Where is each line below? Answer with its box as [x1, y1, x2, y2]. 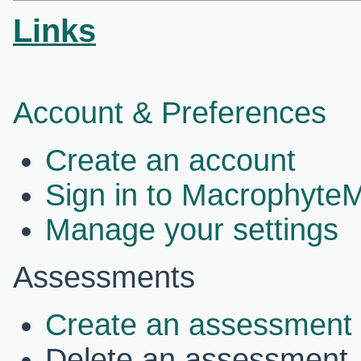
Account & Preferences [13, 96, 326, 131]
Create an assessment [45, 308, 352, 342]
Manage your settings [45, 213, 338, 247]
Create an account [45, 143, 296, 178]
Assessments [13, 260, 195, 295]
